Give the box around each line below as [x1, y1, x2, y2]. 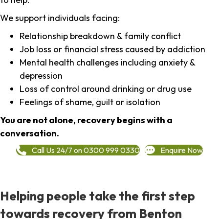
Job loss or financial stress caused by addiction [20, 44, 205, 55]
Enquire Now [160, 145, 203, 155]
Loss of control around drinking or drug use [20, 83, 192, 95]
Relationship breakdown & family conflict [20, 30, 181, 42]
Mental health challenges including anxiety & [20, 57, 195, 68]
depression [20, 70, 63, 82]
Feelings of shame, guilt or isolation [20, 96, 160, 108]
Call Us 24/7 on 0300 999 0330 [32, 145, 140, 155]
